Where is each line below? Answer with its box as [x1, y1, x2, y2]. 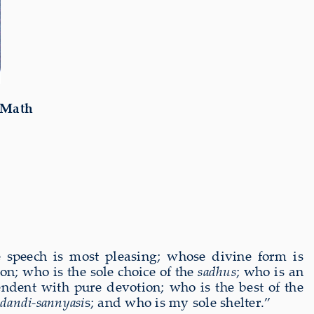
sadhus [198, 261, 236, 280]
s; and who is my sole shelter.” [84, 292, 272, 311]
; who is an [235, 261, 304, 280]
